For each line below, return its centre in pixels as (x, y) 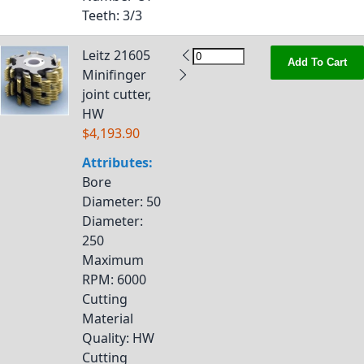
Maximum (113, 260)
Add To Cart (317, 62)
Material (108, 318)
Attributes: (117, 162)
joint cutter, (117, 94)
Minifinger (114, 75)
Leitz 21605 (116, 55)
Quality (104, 338)
